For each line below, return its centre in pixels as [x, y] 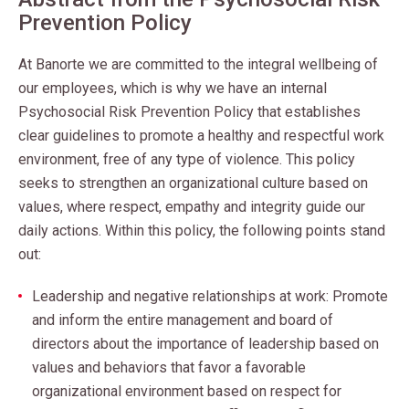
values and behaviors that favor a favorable [169, 367]
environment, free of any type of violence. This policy [187, 159]
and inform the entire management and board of [183, 320]
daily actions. [62, 231]
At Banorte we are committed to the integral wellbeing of [198, 64]
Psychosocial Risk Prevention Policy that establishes [189, 112]
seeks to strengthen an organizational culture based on [193, 183]
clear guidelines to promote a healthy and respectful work [201, 136]
